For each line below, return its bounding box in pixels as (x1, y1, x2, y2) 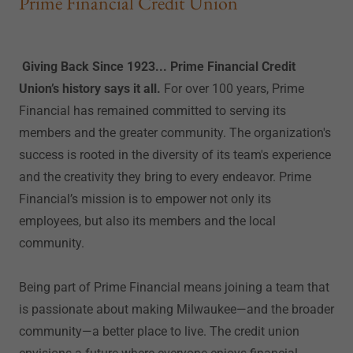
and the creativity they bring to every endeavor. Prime (19, 169, 311, 184)
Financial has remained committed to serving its (19, 103, 286, 118)
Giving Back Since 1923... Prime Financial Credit (22, 59, 295, 74)
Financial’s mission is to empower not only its (19, 191, 271, 206)
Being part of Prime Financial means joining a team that (19, 280, 329, 295)
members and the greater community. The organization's (19, 125, 331, 140)
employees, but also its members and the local (19, 214, 276, 229)
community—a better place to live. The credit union (19, 324, 299, 339)
